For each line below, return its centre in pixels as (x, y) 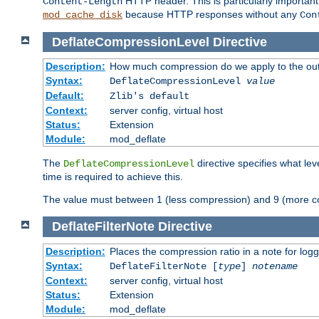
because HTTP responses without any (211, 14)
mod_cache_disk (83, 15)
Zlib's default (149, 96)
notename (274, 266)
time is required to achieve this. (113, 177)
